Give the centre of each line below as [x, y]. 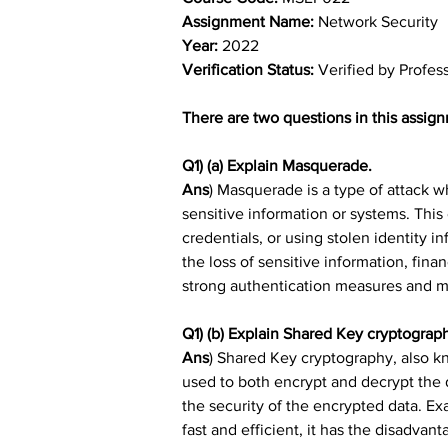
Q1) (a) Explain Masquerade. [277, 165]
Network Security [378, 21]
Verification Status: [250, 69]
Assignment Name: [250, 21]
